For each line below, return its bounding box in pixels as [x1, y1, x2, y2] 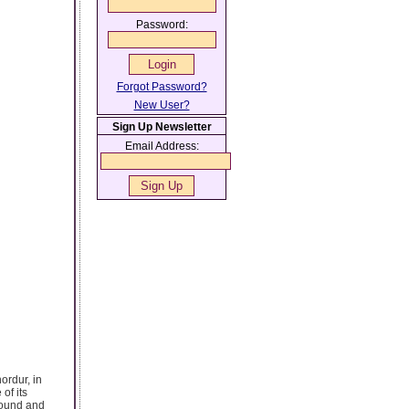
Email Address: [124, 140, 199, 152]
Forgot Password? [116, 80, 207, 93]
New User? [133, 99, 190, 111]
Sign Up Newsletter [111, 121, 212, 133]
